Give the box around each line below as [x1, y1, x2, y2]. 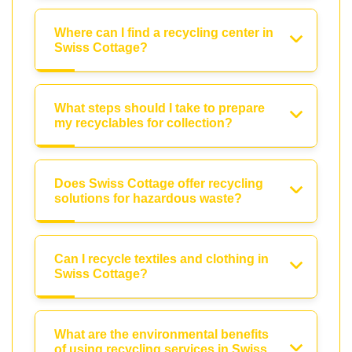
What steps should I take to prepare [54, 101, 265, 115]
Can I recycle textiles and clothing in [54, 251, 269, 266]
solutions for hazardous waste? [54, 191, 242, 205]
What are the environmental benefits [54, 327, 269, 341]
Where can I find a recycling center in [54, 25, 273, 39]
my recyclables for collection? [54, 115, 233, 130]
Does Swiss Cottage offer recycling [54, 176, 263, 190]
